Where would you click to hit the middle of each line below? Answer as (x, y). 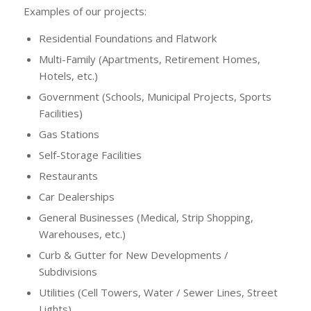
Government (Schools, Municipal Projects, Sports (155, 97)
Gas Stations (69, 134)
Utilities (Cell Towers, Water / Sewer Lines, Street (158, 293)
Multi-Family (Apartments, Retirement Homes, (149, 59)
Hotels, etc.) (68, 76)
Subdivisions (68, 272)
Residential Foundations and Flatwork (127, 39)
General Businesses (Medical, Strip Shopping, (146, 218)
